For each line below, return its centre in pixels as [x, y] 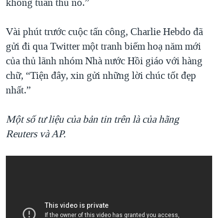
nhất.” [18, 90]
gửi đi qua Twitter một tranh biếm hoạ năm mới [103, 46]
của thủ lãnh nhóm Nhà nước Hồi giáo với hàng [104, 61]
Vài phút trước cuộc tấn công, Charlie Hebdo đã [104, 32]
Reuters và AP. [36, 134]
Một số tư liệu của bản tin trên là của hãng [92, 119]
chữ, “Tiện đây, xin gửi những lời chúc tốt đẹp [101, 76]
